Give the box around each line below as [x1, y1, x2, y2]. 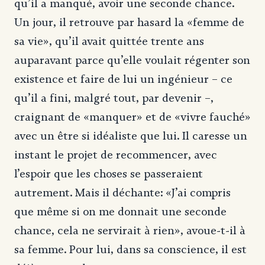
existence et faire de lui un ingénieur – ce [14, 72, 232, 86]
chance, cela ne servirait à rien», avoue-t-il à [14, 224, 245, 237]
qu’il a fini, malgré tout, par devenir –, [14, 91, 214, 105]
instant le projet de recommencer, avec [14, 148, 217, 161]
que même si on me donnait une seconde [14, 205, 227, 218]
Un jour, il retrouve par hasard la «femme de [14, 15, 244, 29]
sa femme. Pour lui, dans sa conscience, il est [14, 243, 247, 256]
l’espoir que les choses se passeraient [14, 167, 203, 180]
